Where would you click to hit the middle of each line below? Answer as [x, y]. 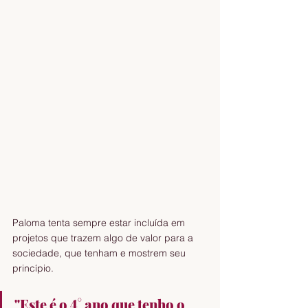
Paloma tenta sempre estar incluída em [100, 222]
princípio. [34, 268]
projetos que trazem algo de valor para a [104, 238]
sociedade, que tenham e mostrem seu [100, 253]
